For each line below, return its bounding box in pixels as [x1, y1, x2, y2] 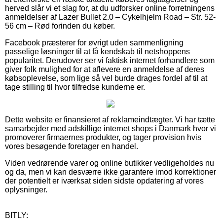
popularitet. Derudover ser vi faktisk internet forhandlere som [5, 56, 215, 65]
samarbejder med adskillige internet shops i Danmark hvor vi [5, 124, 216, 133]
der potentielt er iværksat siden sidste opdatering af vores [5, 176, 204, 185]
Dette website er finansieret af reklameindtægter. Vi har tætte [5, 115, 215, 124]
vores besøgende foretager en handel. [5, 142, 138, 150]
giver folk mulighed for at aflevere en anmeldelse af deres [5, 65, 204, 74]
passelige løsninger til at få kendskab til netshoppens [5, 47, 190, 56]
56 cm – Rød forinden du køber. [5, 21, 115, 30]
